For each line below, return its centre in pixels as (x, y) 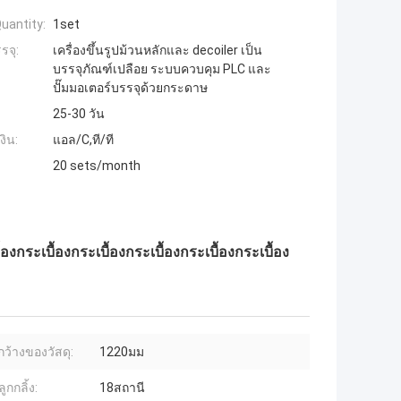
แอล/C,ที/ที (83, 139)
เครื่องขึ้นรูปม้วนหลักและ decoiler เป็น (158, 50)
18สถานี (122, 387)
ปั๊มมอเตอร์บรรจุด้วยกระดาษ (130, 87)
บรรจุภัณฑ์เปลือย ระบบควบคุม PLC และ (162, 68)
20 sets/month (97, 165)
